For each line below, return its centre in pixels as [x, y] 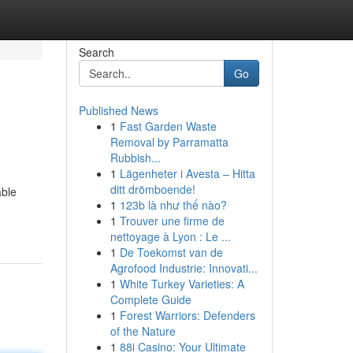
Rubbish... [135, 158]
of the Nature [143, 331]
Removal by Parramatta [169, 142]
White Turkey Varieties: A [182, 284]
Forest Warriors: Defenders [187, 315]
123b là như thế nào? [173, 205]
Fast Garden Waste [168, 126]
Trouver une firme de [172, 221]
